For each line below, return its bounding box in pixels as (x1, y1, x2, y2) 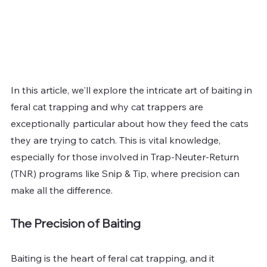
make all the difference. (11, 184, 113, 196)
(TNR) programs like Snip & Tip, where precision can (11, 167, 242, 179)
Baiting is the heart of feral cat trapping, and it (11, 252, 217, 264)
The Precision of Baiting (11, 215, 141, 231)
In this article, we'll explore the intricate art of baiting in (11, 83, 254, 96)
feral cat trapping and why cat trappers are (11, 100, 206, 113)
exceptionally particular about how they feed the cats (11, 117, 251, 129)
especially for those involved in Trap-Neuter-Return (11, 150, 241, 163)
